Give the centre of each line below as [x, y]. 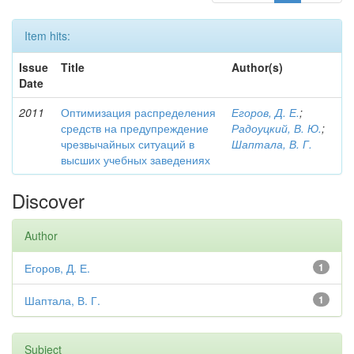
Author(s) [257, 67]
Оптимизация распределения [138, 112]
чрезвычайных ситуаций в [128, 144]
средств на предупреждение [135, 128]
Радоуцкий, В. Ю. [277, 128]
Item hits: [47, 36]
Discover [48, 200]
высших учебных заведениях [136, 160]
